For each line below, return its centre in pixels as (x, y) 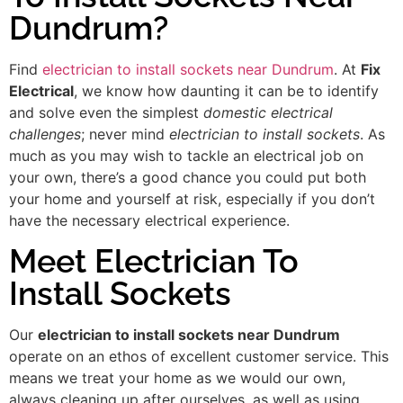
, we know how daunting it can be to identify (226, 91)
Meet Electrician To (154, 260)
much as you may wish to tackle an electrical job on (186, 156)
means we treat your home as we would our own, (177, 377)
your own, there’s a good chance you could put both (188, 178)
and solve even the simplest (106, 113)
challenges (45, 134)
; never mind (125, 134)
